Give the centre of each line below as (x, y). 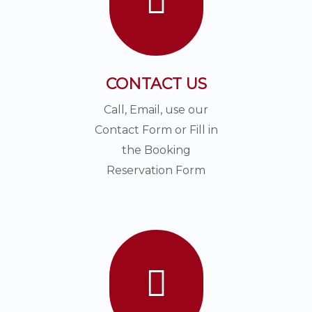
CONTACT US (156, 84)
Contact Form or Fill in (156, 130)
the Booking (156, 150)
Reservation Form (156, 170)
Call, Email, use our (156, 110)
